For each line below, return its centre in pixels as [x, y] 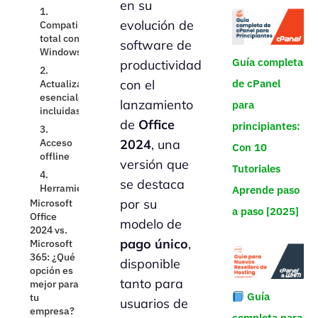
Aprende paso [265, 190]
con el [138, 84]
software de [156, 45]
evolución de [157, 25]
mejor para [55, 93]
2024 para [53, 192]
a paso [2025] [265, 211]
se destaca [153, 184]
